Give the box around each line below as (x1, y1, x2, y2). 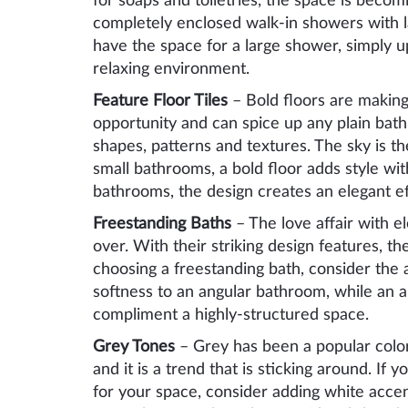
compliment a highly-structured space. (93, 306, 369, 323)
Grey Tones (93, 338, 175, 355)
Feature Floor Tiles (93, 92, 232, 109)
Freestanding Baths (93, 215, 231, 232)
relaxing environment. (93, 60, 250, 77)
